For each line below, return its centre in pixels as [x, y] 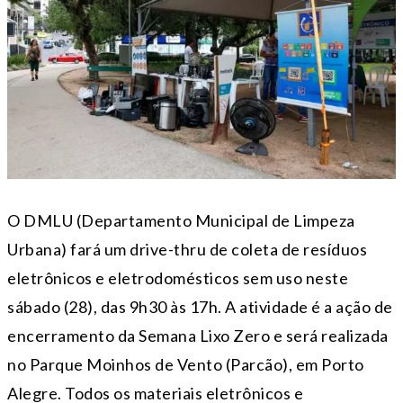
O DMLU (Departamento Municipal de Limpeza [181, 220]
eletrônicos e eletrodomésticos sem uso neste [178, 278]
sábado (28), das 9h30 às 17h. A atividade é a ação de [200, 306]
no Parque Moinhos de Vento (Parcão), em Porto [186, 364]
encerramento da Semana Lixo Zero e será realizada [198, 335]
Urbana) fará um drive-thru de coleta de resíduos [187, 249]
